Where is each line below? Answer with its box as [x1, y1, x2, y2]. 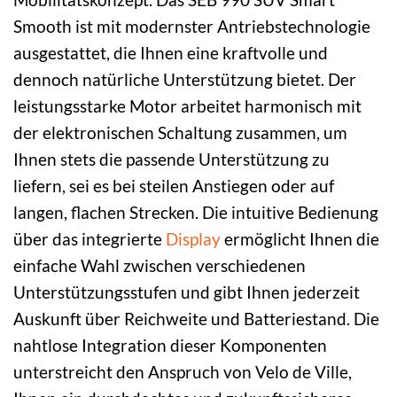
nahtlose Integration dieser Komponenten [13, 334, 327, 355]
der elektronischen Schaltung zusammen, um [13, 121, 347, 143]
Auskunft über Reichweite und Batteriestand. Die [13, 307, 379, 329]
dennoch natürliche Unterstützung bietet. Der [13, 68, 356, 90]
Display [166, 228, 221, 249]
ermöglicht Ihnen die [221, 228, 379, 249]
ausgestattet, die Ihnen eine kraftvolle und [13, 42, 328, 63]
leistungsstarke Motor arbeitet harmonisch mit [13, 95, 362, 116]
